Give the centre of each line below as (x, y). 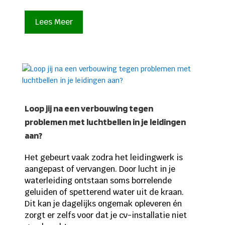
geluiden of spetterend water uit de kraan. (104, 192)
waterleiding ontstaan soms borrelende (98, 180)
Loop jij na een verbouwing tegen (89, 108)
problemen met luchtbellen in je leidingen (105, 122)
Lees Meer (54, 22)
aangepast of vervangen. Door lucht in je (100, 169)
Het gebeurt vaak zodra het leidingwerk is (103, 157)
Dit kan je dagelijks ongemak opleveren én (103, 203)
